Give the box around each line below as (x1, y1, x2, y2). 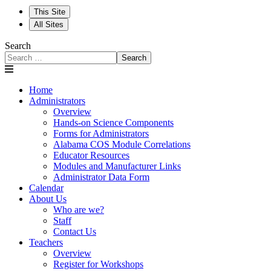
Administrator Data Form (53, 172, 149, 183)
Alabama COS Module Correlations (53, 139, 191, 150)
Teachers (29, 237, 63, 248)
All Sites (34, 20, 64, 30)
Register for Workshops (53, 259, 143, 270)
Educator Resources (53, 150, 129, 161)
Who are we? (53, 204, 104, 215)
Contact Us (53, 226, 96, 237)
